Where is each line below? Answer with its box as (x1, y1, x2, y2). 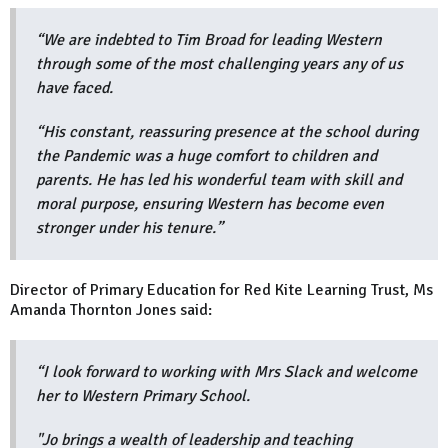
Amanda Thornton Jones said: (10, 299, 212, 320)
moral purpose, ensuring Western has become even (36, 193, 384, 214)
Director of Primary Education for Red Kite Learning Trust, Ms (10, 279, 433, 300)
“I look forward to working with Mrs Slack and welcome (36, 361, 417, 382)
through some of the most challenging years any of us (36, 53, 403, 74)
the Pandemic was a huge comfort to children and (36, 145, 377, 166)
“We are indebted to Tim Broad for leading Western (36, 29, 382, 50)
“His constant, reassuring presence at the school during (36, 121, 418, 142)
